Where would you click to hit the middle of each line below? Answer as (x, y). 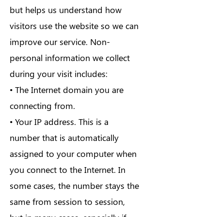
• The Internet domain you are (67, 90)
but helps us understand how (66, 10)
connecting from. (42, 106)
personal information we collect (70, 58)
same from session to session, (67, 201)
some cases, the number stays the (74, 186)
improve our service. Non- (60, 42)
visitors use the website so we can (74, 26)
